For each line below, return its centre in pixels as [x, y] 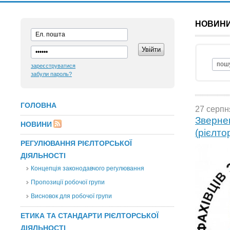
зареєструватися [53, 66]
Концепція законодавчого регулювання [88, 168]
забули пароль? [51, 74]
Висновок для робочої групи [71, 196]
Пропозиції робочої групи [68, 182]
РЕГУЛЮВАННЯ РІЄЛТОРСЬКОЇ [76, 143]
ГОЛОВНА [39, 105]
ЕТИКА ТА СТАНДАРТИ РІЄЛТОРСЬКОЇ [90, 216]
